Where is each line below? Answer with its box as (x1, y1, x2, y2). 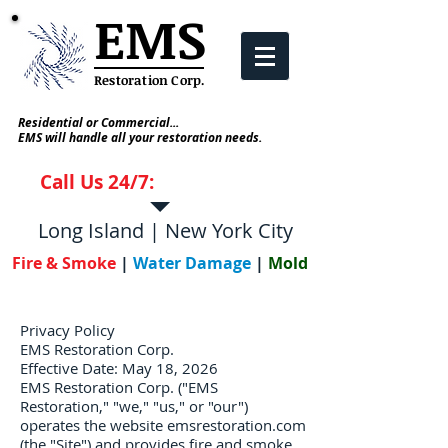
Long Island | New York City (38, 217, 293, 244)
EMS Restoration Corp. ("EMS (20, 377, 218, 397)
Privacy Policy (20, 320, 115, 340)
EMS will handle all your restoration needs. (18, 129, 262, 146)
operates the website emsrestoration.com (20, 415, 306, 435)
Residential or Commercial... (18, 114, 179, 131)
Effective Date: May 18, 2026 (20, 358, 218, 378)
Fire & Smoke (12, 252, 120, 274)
